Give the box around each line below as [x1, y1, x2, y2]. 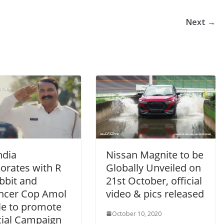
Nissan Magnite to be [106, 147, 203, 161]
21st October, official [106, 173, 202, 187]
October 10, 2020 [112, 209, 161, 218]
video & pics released [106, 186, 204, 200]
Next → [186, 16, 215, 27]
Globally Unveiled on [106, 160, 201, 174]
